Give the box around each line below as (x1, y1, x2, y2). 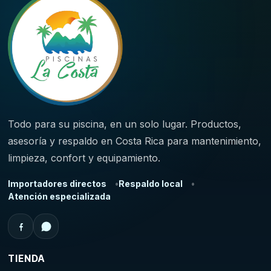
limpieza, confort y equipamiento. (8, 152, 161, 164)
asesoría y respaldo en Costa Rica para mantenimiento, (8, 135, 262, 147)
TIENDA (8, 253, 45, 264)
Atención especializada (8, 191, 111, 201)
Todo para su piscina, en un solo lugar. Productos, (8, 118, 242, 130)
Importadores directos (8, 178, 107, 189)
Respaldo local (119, 178, 183, 189)
